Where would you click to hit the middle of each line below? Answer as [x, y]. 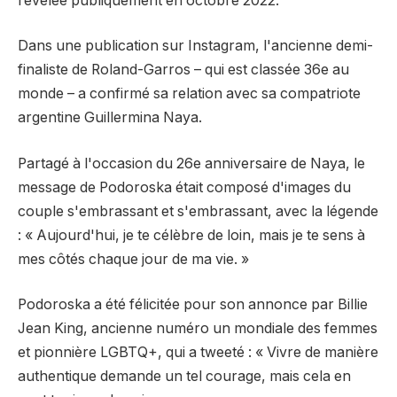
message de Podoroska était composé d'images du [184, 187]
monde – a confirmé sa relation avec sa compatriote [189, 94]
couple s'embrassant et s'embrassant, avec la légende [198, 211]
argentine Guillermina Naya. [110, 118]
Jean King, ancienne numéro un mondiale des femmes [198, 329]
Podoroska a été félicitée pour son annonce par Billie [193, 305]
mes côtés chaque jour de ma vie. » [133, 259]
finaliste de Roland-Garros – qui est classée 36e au [183, 70]
